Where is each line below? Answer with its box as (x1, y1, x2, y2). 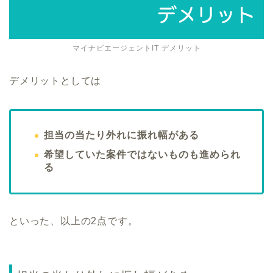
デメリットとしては (9, 75, 102, 86)
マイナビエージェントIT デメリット (72, 43, 201, 52)
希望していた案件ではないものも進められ (44, 149, 241, 160)
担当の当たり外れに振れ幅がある (44, 129, 199, 140)
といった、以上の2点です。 (9, 215, 138, 226)
